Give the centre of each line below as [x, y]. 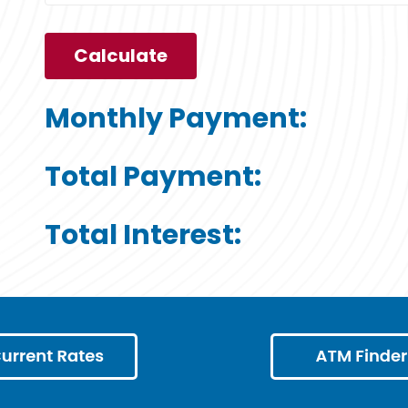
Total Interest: [143, 235]
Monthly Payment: [176, 119]
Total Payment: [153, 177]
